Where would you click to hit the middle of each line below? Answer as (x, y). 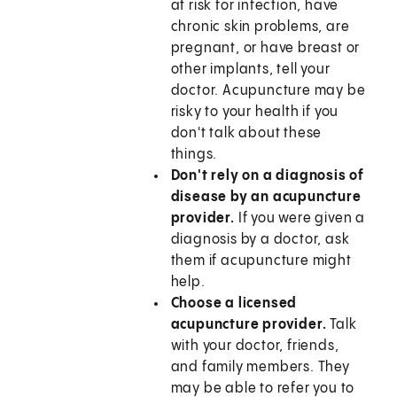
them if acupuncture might (261, 261)
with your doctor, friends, (255, 346)
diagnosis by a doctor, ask (260, 240)
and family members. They (260, 368)
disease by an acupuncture (266, 198)
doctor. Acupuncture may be (268, 91)
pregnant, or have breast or (265, 49)
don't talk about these (246, 134)
